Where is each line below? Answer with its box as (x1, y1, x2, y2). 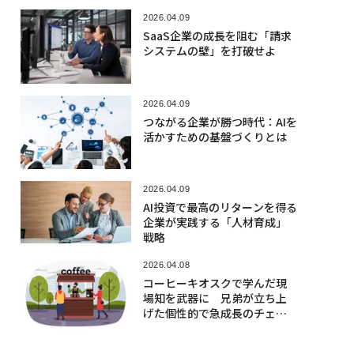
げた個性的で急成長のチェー (142, 304, 287, 321)
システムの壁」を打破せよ (142, 43, 276, 59)
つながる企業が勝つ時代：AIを (142, 113, 297, 130)
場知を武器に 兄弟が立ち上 (142, 289, 287, 306)
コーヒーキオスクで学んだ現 (142, 274, 287, 291)
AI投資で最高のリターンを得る (142, 198, 297, 215)
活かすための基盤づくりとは (142, 128, 287, 145)
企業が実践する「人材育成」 (142, 213, 287, 230)
